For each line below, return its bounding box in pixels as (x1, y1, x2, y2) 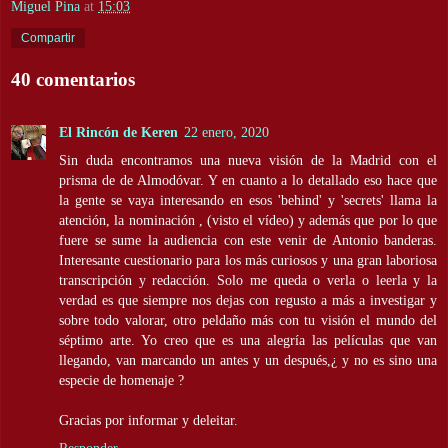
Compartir (21, 30, 75, 45)
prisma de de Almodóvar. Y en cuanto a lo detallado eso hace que (59, 171, 437, 188)
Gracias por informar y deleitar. (59, 411, 238, 428)
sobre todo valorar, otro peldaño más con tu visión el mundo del (59, 311, 437, 328)
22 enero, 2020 (184, 123, 269, 140)
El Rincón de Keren (59, 123, 178, 140)
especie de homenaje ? (59, 371, 184, 388)
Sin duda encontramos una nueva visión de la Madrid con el (59, 151, 437, 168)
